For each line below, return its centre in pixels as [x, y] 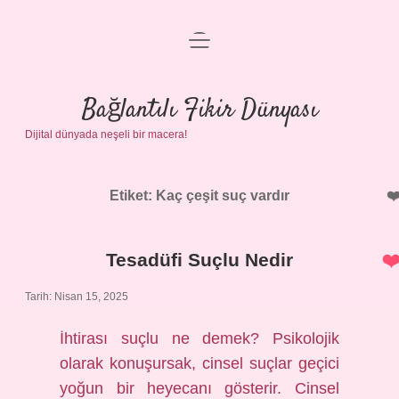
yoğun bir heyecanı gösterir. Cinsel [199, 388]
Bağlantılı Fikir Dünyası [199, 110]
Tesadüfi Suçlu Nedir [199, 260]
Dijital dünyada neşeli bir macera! [106, 134]
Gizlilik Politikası [199, 94]
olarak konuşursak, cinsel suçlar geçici [199, 363]
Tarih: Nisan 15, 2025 [77, 297]
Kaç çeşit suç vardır [223, 195]
